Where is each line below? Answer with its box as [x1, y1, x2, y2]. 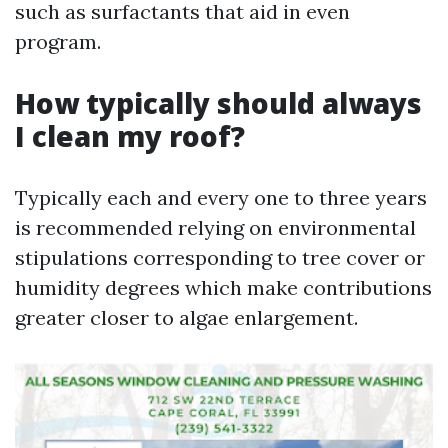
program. [15, 29, 101, 54]
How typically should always [15, 84, 422, 122]
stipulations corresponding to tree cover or [15, 245, 425, 270]
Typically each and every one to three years [15, 185, 427, 210]
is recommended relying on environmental [15, 215, 416, 240]
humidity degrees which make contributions [15, 275, 432, 300]
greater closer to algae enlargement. [15, 305, 358, 330]
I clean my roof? [15, 117, 245, 155]
